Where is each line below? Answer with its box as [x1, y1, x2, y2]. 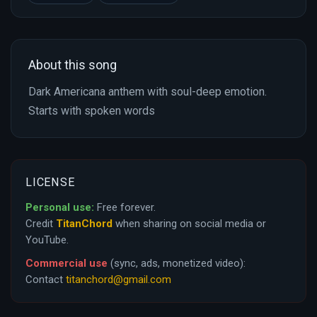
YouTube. [25, 234, 69, 247]
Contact [25, 273, 66, 287]
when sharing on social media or [113, 217, 266, 231]
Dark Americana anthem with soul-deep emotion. [28, 85, 267, 99]
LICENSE [25, 175, 75, 190]
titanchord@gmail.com [66, 273, 171, 287]
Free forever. [94, 201, 156, 214]
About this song [28, 57, 117, 73]
